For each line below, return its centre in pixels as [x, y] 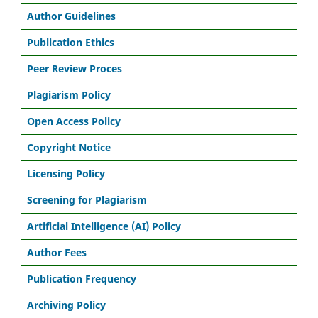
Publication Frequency [82, 278]
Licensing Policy [66, 173]
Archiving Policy [66, 305]
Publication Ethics [71, 42]
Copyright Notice [69, 147]
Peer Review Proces [75, 68]
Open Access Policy [74, 121]
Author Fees [57, 252]
